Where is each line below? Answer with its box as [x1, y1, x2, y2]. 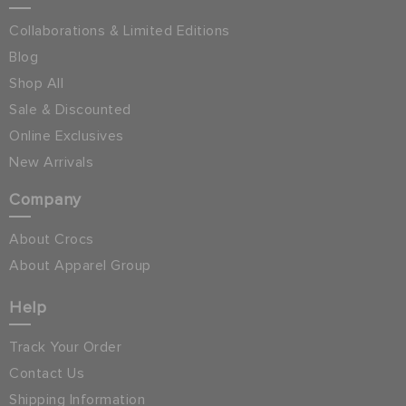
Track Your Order [9, 339, 121, 354]
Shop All [9, 75, 63, 91]
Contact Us [9, 365, 84, 381]
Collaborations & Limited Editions [9, 23, 230, 38]
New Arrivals [9, 154, 93, 169]
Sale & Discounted [9, 101, 131, 117]
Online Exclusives [9, 128, 124, 143]
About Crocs [9, 231, 94, 246]
